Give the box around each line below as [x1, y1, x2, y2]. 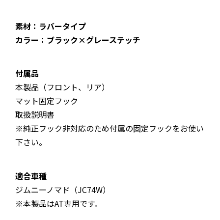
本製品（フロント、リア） [15, 81, 110, 93]
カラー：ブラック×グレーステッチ [15, 33, 140, 46]
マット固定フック [15, 95, 78, 107]
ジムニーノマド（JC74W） [15, 183, 110, 195]
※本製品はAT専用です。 [15, 197, 102, 209]
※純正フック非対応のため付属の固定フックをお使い [15, 122, 204, 135]
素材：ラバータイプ [15, 20, 86, 32]
